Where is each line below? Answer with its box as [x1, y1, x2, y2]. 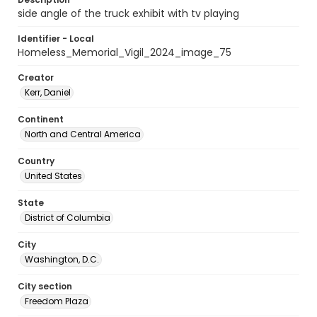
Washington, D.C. [25, 253, 99, 265]
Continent [18, 113, 64, 125]
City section [18, 280, 72, 292]
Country [18, 155, 54, 167]
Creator [18, 71, 54, 83]
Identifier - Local [18, 33, 94, 45]
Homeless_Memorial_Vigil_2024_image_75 [18, 45, 231, 59]
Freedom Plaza [25, 295, 88, 307]
